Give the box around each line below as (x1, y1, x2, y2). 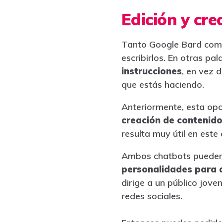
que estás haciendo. (121, 78, 207, 90)
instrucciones (121, 65, 182, 77)
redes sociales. (121, 190, 185, 202)
